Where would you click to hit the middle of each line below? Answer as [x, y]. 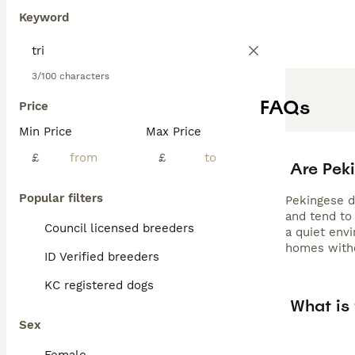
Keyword [44, 17]
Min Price [46, 132]
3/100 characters [71, 76]
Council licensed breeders [119, 228]
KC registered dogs [99, 285]
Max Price [174, 132]
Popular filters [61, 198]
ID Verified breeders [102, 257]
